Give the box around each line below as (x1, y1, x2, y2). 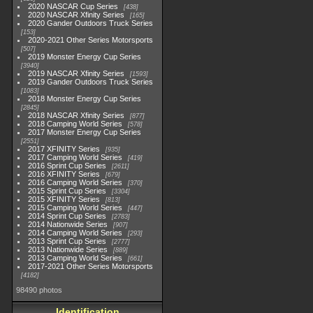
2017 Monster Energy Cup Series (28, 128, 142, 136)
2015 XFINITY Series (28, 195, 101, 203)
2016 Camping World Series (28, 178, 123, 187)
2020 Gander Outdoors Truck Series (28, 19, 154, 27)
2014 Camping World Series (28, 228, 123, 237)
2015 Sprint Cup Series (28, 187, 107, 195)
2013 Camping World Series (28, 254, 123, 262)
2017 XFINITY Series (28, 145, 101, 153)
